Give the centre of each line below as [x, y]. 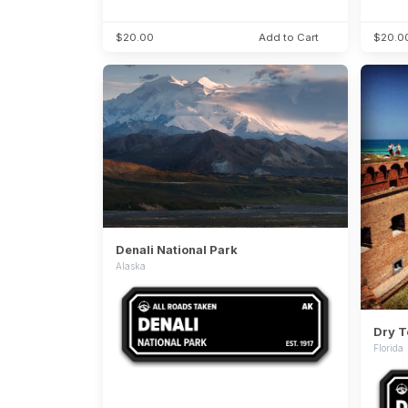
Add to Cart [288, 37]
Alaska [131, 266]
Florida [389, 348]
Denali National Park [177, 250]
